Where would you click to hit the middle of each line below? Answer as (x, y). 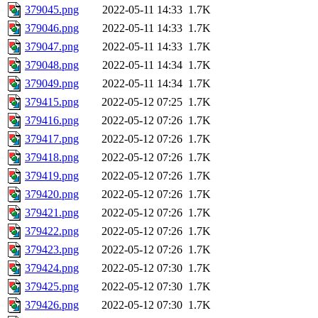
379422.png (52, 231)
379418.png (52, 158)
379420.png (52, 194)
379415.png (52, 102)
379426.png (52, 305)
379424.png (52, 268)
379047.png (52, 47)
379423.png (52, 250)
